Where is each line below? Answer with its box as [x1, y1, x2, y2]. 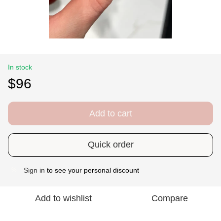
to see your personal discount [45, 166, 139, 174]
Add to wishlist [35, 193, 92, 203]
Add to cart [89, 108, 132, 118]
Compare [151, 193, 188, 203]
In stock [8, 63, 32, 71]
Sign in [24, 166, 45, 174]
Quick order [87, 140, 134, 150]
